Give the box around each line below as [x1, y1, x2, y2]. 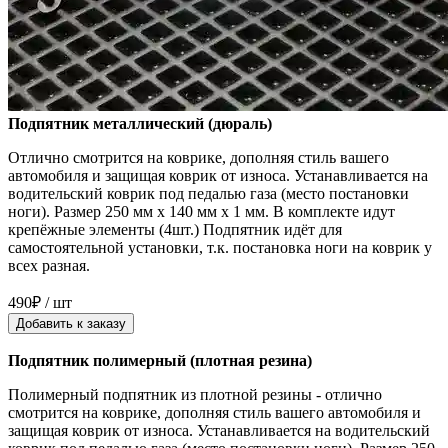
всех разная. [8, 257, 90, 275]
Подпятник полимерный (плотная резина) [8, 352, 312, 370]
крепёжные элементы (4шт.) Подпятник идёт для [8, 221, 342, 239]
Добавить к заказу [16, 316, 126, 332]
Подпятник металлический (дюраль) [8, 115, 272, 133]
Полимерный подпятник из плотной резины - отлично [8, 386, 382, 404]
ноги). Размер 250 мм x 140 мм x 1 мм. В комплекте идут [8, 203, 395, 221]
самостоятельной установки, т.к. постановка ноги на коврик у [8, 239, 432, 257]
